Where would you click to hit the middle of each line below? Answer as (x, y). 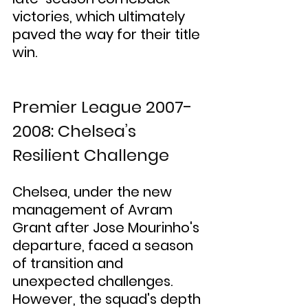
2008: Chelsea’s (76, 131)
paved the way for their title (108, 34)
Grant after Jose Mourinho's (108, 228)
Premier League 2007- (102, 107)
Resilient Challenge (91, 155)
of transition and (69, 263)
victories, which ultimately (100, 16)
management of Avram (94, 210)
